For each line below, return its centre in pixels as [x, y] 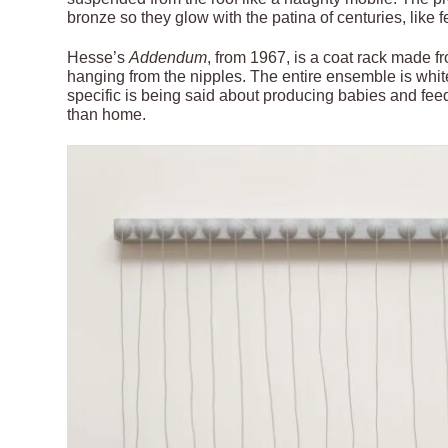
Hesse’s [98, 57]
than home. [107, 114]
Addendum [168, 57]
